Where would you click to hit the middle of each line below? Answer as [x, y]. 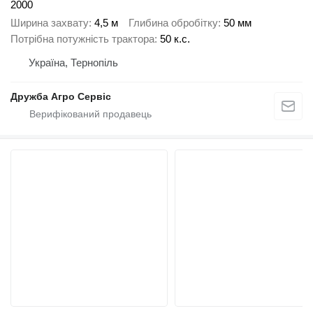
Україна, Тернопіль [73, 63]
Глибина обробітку [173, 23]
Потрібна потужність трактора [82, 39]
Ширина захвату [50, 23]
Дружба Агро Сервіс [61, 97]
